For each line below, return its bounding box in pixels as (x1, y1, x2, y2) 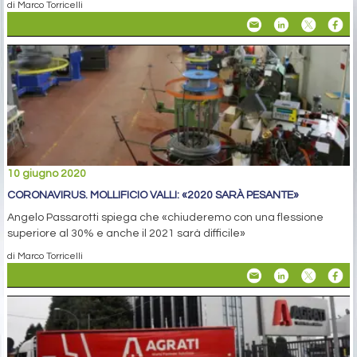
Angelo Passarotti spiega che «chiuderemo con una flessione (7, 212, 324, 224)
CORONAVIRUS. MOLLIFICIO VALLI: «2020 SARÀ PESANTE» (7, 190, 299, 202)
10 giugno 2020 (7, 168, 86, 180)
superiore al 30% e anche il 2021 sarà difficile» (7, 228, 245, 240)
